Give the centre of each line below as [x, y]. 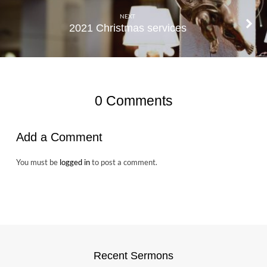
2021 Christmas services [128, 28]
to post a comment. [123, 162]
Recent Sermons [133, 255]
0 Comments [133, 100]
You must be [38, 162]
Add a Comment [59, 137]
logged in [74, 162]
